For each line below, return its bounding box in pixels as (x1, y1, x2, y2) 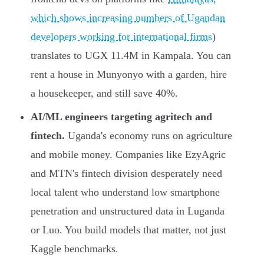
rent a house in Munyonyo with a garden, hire (31, 68, 227, 81)
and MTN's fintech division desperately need (31, 167, 222, 180)
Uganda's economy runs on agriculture (65, 130, 232, 142)
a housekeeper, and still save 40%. (31, 87, 178, 100)
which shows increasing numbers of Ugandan (31, 12, 225, 24)
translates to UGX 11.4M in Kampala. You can (31, 49, 231, 62)
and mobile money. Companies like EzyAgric (31, 148, 226, 161)
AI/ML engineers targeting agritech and (31, 111, 212, 123)
